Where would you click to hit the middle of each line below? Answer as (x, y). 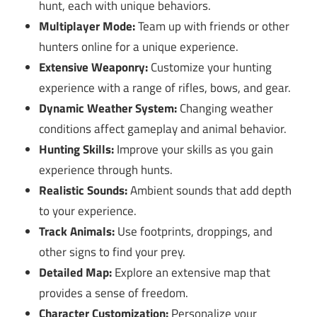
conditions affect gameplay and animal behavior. (163, 129)
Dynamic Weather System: (108, 109)
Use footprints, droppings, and (194, 232)
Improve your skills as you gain (194, 150)
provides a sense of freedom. (114, 293)
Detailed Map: (76, 273)
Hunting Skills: (77, 150)
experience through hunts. (106, 170)
